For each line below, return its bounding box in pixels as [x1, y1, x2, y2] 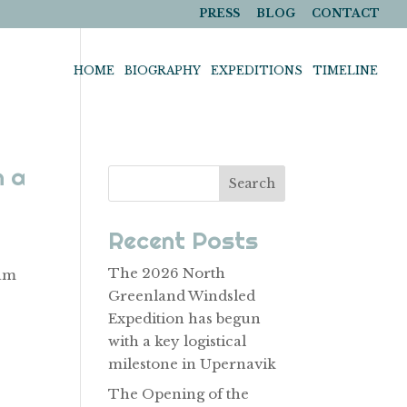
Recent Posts [108, 225, 259, 255]
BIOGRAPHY [124, 64, 201, 77]
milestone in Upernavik [108, 355, 277, 372]
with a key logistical [108, 333, 247, 350]
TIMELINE [313, 64, 378, 77]
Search [228, 175, 275, 192]
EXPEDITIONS [211, 64, 303, 77]
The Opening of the [108, 384, 250, 402]
